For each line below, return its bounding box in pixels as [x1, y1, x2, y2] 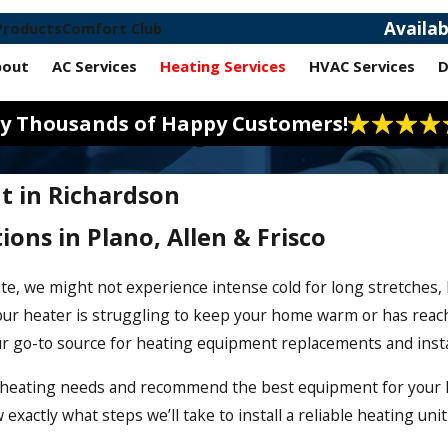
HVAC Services [309, 56, 416, 77]
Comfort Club [61, 18, 162, 39]
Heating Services [160, 56, 287, 77]
